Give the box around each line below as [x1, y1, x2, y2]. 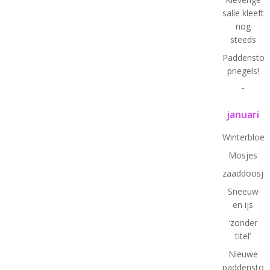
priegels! [227, 64, 259, 77]
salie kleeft [222, 7, 264, 19]
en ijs [233, 198, 254, 210]
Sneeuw [227, 185, 259, 197]
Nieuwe [228, 248, 258, 260]
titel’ [235, 230, 251, 242]
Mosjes [228, 149, 258, 161]
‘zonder [228, 216, 257, 228]
